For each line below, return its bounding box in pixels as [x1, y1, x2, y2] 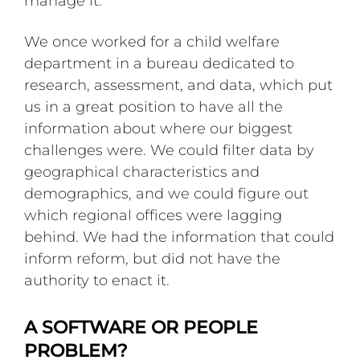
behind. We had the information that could [24, 227, 335, 246]
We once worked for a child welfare [24, 32, 280, 51]
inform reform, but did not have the [24, 249, 281, 268]
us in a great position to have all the [24, 97, 284, 116]
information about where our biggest [24, 119, 293, 137]
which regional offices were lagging [24, 206, 283, 224]
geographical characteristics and [24, 162, 260, 181]
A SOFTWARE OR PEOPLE [24, 316, 259, 338]
